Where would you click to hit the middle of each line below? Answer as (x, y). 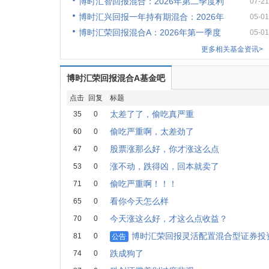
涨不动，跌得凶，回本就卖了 (164, 166)
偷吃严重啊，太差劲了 (152, 131)
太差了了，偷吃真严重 (152, 114)
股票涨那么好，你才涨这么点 (164, 149)
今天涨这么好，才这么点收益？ (168, 219)
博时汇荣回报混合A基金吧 (116, 78)
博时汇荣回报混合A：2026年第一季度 (150, 32)
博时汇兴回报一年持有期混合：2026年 (151, 17)
